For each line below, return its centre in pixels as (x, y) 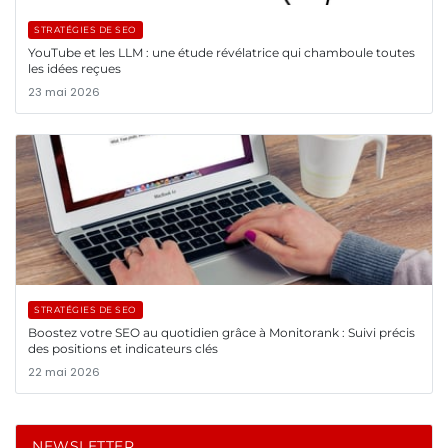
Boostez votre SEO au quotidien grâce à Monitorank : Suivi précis (221, 332)
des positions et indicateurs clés (123, 348)
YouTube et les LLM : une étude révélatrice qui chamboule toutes (221, 52)
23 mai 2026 (64, 91)
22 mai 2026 (64, 371)
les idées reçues (74, 68)
